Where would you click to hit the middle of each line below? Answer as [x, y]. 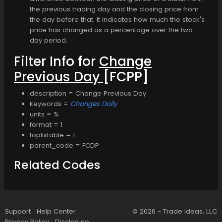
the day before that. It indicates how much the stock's [117, 19]
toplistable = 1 [52, 135]
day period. [49, 40]
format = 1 [46, 124]
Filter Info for [56, 61]
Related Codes [57, 165]
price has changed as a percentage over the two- [113, 30]
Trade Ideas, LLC [190, 211]
